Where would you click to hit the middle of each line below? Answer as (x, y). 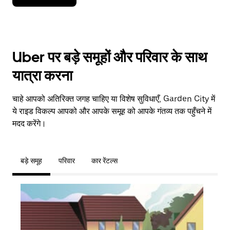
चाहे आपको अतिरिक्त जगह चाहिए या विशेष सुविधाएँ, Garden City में (114, 99)
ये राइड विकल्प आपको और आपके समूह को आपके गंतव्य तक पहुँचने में (112, 111)
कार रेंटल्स (104, 161)
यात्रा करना (42, 75)
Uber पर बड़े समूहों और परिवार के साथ (110, 57)
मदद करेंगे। (29, 123)
